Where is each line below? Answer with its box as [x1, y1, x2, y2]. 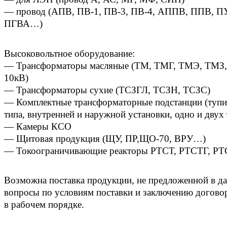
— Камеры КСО [4, 121, 71, 132]
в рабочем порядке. [4, 199, 84, 210]
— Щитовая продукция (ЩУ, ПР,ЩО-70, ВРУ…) [4, 133, 206, 144]
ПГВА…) [4, 18, 43, 29]
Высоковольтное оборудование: [4, 48, 135, 59]
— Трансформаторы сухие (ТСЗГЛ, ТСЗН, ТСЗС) [4, 84, 210, 95]
